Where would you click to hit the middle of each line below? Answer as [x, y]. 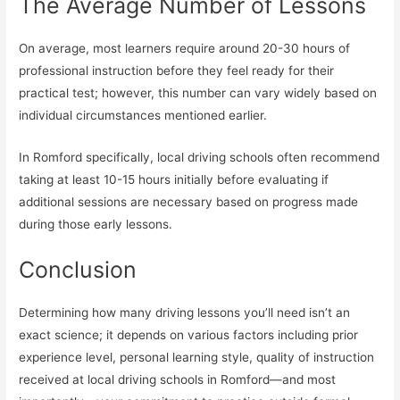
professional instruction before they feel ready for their [177, 70]
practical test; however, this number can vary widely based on [198, 92]
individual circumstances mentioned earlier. [143, 115]
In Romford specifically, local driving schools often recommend [200, 157]
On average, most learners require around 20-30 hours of [185, 48]
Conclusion [78, 269]
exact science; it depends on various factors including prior [189, 334]
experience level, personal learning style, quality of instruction [197, 357]
